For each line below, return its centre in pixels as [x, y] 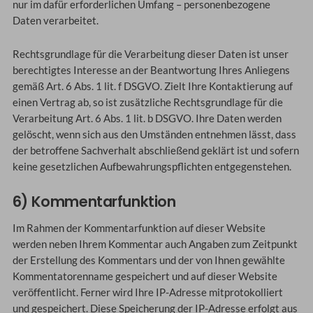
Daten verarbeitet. [55, 20]
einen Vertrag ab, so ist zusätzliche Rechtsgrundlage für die [147, 103]
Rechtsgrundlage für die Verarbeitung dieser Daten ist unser [150, 54]
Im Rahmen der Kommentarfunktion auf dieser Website [139, 228]
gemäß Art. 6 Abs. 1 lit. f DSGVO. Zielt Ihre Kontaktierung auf [152, 87]
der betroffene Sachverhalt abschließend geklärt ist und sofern [155, 151]
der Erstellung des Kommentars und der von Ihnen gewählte [148, 261]
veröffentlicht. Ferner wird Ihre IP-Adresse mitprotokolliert [147, 293]
